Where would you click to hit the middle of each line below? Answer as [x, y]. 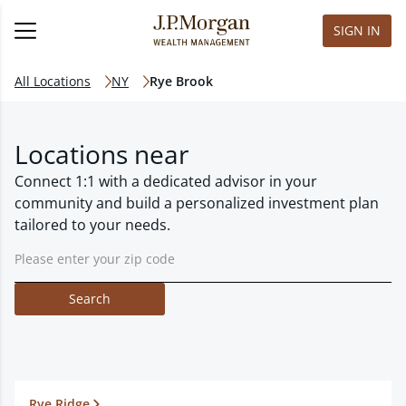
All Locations [53, 81]
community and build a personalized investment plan [197, 203]
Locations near [101, 154]
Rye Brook [181, 81]
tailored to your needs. [92, 225]
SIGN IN [357, 30]
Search [90, 299]
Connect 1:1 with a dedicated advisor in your [166, 181]
